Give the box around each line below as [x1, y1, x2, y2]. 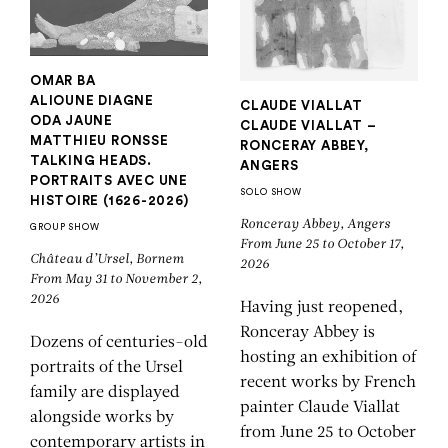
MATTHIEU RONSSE [30, 133, 169, 147]
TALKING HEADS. [30, 153, 152, 167]
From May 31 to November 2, [30, 272, 202, 286]
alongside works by [30, 409, 174, 426]
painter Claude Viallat [240, 399, 400, 416]
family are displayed [30, 384, 180, 401]
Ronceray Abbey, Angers [240, 217, 393, 231]
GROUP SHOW [30, 222, 100, 232]
